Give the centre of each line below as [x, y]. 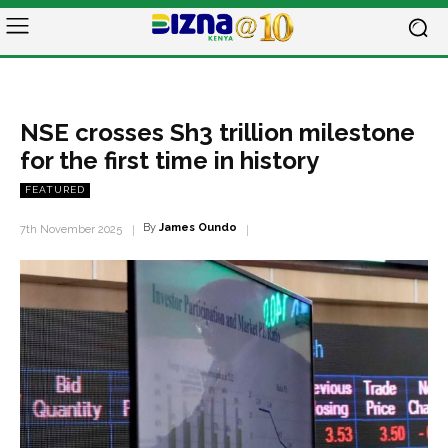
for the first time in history [169, 160]
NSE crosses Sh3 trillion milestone [217, 132]
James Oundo [198, 227]
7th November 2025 [71, 230]
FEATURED [55, 189]
